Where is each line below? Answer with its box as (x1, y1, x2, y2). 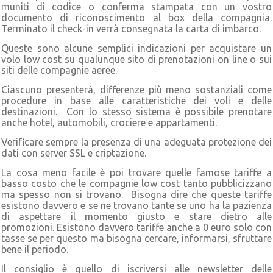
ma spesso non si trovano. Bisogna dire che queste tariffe (1, 188, 272, 200)
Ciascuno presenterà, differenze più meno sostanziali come (1, 83, 272, 95)
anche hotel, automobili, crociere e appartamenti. (1, 116, 217, 128)
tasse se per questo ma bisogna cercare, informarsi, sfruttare (1, 232, 272, 244)
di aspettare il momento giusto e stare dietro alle (1, 210, 272, 222)
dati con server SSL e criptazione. (1, 147, 146, 158)
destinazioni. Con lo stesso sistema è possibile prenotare (1, 105, 272, 117)
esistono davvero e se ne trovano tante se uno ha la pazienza (1, 199, 272, 211)
